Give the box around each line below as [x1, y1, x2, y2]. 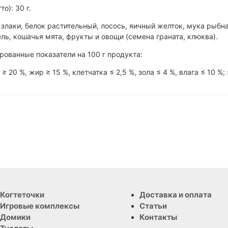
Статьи [139, 201, 167, 211]
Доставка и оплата [139, 190, 212, 200]
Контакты [139, 212, 177, 222]
